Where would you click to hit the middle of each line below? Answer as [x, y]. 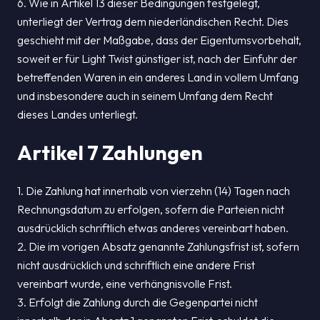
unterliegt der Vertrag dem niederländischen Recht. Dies [153, 21]
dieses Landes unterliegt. [77, 114]
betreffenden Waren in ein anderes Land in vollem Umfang [158, 77]
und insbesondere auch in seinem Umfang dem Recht [145, 96]
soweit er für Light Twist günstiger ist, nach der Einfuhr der [157, 59]
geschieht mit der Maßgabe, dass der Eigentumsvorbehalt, [159, 40]
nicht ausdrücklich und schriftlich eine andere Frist [136, 265]
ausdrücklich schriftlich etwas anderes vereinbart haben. [153, 228]
